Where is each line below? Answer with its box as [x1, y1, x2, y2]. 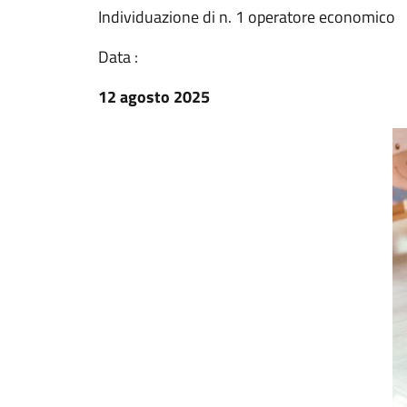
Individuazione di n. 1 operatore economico [98, 5, 395, 29]
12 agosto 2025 [98, 84, 210, 109]
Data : [98, 45, 138, 69]
